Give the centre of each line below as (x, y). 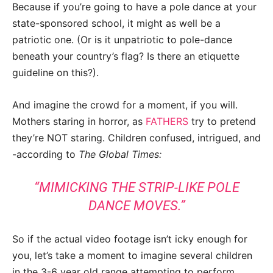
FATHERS (167, 122)
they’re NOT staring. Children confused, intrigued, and (136, 138)
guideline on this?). (55, 73)
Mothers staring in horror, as (79, 122)
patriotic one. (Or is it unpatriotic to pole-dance (122, 40)
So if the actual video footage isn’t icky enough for (130, 239)
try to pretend (222, 122)
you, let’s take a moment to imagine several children (132, 256)
